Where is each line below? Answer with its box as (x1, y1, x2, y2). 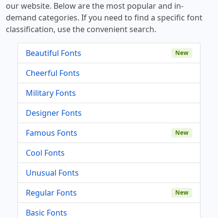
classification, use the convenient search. (6, 23, 156, 35)
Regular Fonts (26, 187, 77, 198)
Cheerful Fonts (26, 67, 80, 78)
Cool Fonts (26, 147, 65, 158)
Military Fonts (26, 87, 76, 98)
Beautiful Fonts (26, 47, 81, 58)
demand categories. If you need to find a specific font (6, 12, 202, 23)
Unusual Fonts (26, 167, 79, 178)
